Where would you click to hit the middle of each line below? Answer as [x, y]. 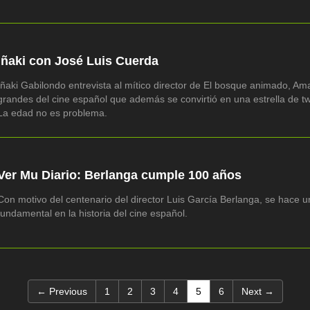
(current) [219, 290]
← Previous [62, 291]
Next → [257, 291]
